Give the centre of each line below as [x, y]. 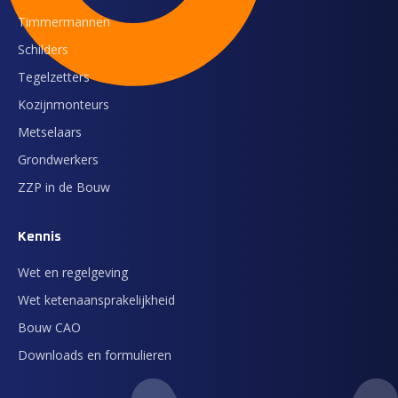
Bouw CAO [49, 327]
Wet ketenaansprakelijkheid [96, 300]
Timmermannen [64, 22]
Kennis [40, 237]
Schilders [43, 49]
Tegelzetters [54, 77]
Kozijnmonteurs [64, 104]
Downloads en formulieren [95, 355]
